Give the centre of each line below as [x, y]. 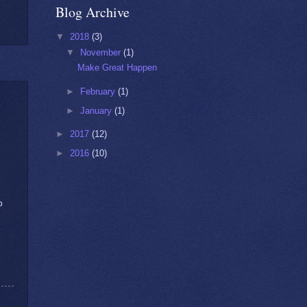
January [98, 110]
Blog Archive [93, 12]
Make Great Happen [118, 68]
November [102, 52]
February [99, 92]
